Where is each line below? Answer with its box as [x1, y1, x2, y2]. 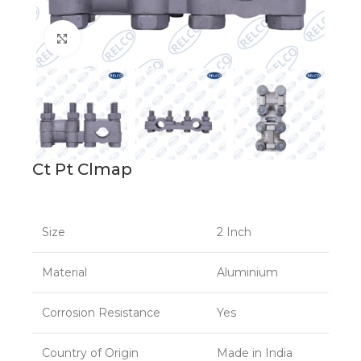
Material [42, 264, 87, 280]
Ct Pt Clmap [32, 159, 132, 179]
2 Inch [217, 224, 251, 239]
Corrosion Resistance [42, 305, 160, 320]
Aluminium [217, 264, 278, 280]
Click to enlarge [80, 31, 167, 44]
